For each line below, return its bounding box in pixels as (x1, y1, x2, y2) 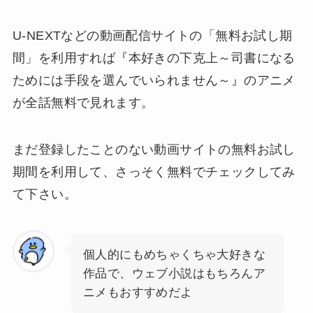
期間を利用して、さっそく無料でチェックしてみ (12, 165, 296, 180)
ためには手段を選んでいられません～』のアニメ (12, 73, 296, 87)
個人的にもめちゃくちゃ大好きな (82, 248, 265, 262)
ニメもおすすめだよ (82, 286, 193, 300)
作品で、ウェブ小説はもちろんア (82, 267, 265, 281)
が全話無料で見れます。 (12, 95, 154, 110)
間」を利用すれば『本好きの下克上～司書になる (12, 50, 296, 65)
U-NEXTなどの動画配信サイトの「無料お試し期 (12, 28, 293, 43)
